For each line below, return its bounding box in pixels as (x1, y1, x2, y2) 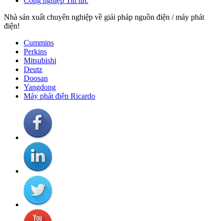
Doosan (24, 74, 48, 82)
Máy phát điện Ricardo (24, 91, 95, 100)
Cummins (24, 38, 54, 47)
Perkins (24, 47, 47, 56)
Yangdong (24, 82, 56, 91)
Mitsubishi (24, 56, 56, 65)
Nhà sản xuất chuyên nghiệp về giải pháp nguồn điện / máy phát (4, 12, 204, 21)
